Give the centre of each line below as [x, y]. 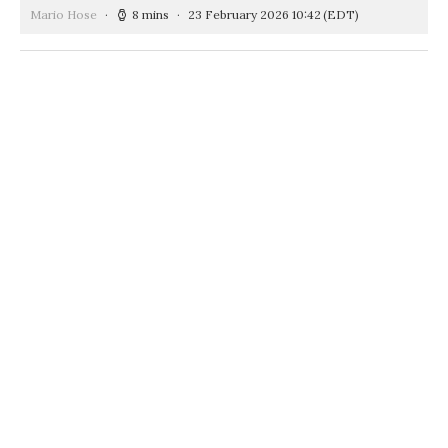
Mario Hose [63, 14]
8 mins [150, 14]
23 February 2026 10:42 [254, 14]
